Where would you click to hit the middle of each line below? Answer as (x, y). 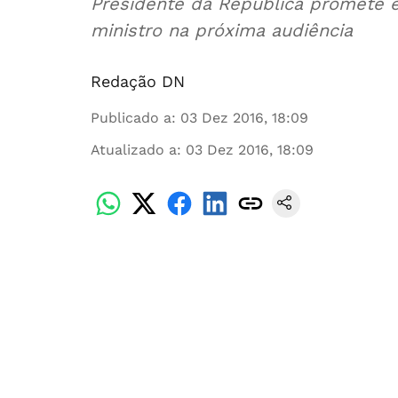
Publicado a (131, 118)
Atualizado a (134, 150)
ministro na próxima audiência (222, 30)
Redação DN (138, 81)
